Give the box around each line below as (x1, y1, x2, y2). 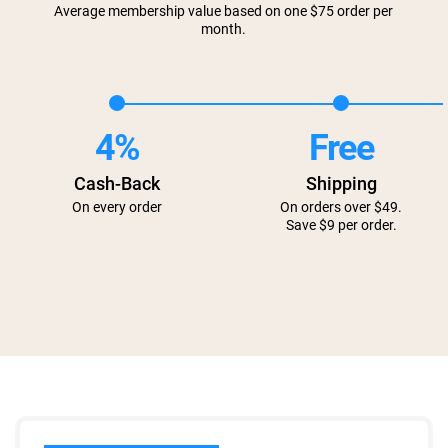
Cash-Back (74, 173, 160, 195)
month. (201, 21, 247, 38)
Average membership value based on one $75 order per (54, 3, 394, 20)
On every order (72, 199, 162, 216)
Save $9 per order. (285, 217, 397, 234)
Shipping (305, 173, 377, 195)
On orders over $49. (280, 199, 402, 216)
